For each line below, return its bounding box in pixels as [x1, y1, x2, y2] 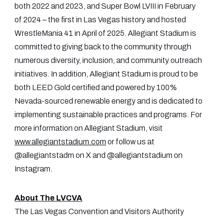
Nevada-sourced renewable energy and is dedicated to [15, 97, 202, 106]
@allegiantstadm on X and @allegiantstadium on [15, 151, 183, 160]
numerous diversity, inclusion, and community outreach [15, 56, 202, 65]
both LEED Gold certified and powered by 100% [15, 83, 177, 92]
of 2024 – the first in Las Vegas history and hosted [15, 15, 186, 24]
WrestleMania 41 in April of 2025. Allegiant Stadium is [15, 29, 196, 38]
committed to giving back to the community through [15, 43, 191, 51]
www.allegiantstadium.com [15, 138, 106, 146]
